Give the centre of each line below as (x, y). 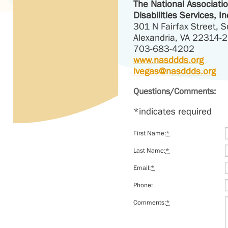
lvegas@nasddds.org (175, 71)
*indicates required (173, 111)
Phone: (143, 185)
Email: (142, 168)
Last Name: (149, 150)
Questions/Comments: (175, 91)
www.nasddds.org (170, 60)
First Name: (150, 133)
